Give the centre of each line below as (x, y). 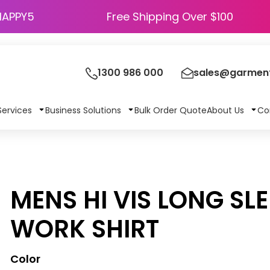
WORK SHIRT (85, 229)
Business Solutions (84, 110)
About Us (226, 110)
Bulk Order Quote (170, 110)
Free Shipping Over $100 (170, 17)
